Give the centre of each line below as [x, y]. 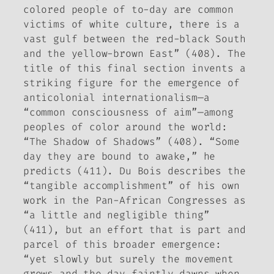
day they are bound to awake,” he [120, 157]
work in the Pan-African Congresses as [135, 201]
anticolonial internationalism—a [117, 98]
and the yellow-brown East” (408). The [135, 54]
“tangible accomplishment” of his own [131, 186]
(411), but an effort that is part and [135, 230]
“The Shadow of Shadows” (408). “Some [131, 142]
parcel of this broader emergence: [123, 245]
